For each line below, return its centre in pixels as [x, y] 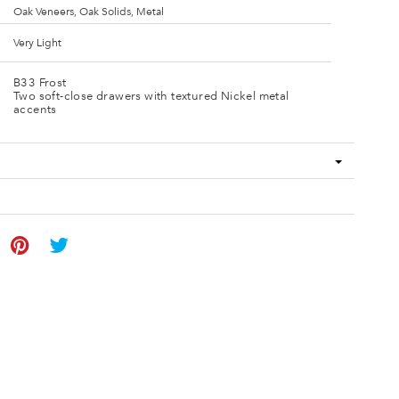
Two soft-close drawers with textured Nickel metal [151, 95]
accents [35, 109]
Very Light [37, 43]
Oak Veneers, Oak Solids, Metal [88, 12]
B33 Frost [40, 82]
